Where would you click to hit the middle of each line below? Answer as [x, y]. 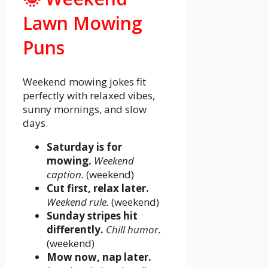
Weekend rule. [78, 202]
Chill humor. [133, 229]
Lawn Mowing [83, 23]
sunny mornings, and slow [85, 109]
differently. [75, 229]
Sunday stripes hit [92, 215]
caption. [65, 174]
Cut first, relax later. [98, 188]
